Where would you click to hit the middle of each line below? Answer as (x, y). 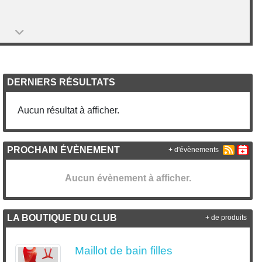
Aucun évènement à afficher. (128, 178)
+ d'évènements (193, 150)
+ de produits (226, 218)
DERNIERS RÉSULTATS (61, 82)
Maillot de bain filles (124, 250)
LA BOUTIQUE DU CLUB (62, 218)
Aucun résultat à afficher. (69, 110)
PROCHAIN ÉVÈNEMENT (64, 150)
